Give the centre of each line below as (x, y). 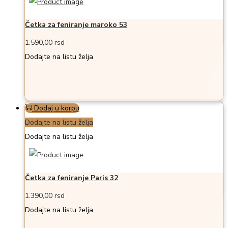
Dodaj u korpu (57, 108)
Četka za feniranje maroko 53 (76, 24)
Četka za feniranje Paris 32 (72, 178)
